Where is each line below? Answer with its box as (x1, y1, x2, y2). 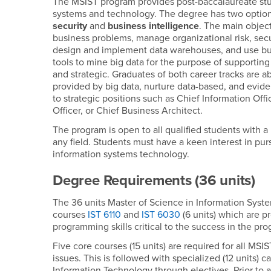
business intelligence (108, 20, 200, 32)
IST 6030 (142, 209, 181, 221)
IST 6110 (88, 209, 122, 221)
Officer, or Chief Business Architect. (53, 105, 203, 117)
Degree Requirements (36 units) (53, 172, 256, 189)
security (53, 20, 88, 32)
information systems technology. (53, 148, 190, 160)
